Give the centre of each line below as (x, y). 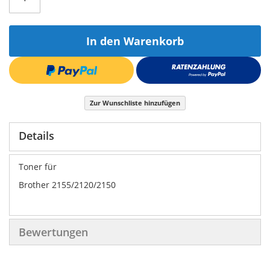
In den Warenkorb (135, 41)
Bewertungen (53, 232)
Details (36, 136)
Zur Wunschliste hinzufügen (135, 103)
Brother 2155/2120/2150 (67, 185)
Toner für (39, 167)
